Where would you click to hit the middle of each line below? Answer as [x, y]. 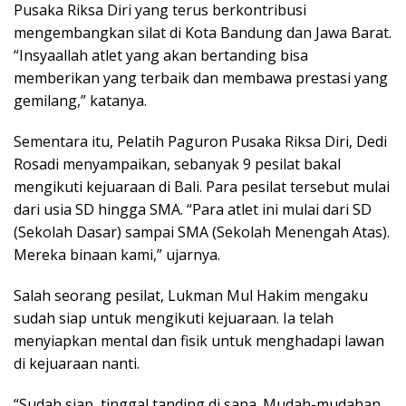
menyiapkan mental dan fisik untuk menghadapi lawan [199, 340]
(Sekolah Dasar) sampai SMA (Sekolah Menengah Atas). [202, 232]
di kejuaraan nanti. [77, 363]
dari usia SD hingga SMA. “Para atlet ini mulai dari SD [193, 209]
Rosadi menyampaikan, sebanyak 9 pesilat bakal [177, 164]
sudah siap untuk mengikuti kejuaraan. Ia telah [174, 318]
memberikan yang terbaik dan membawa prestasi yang [201, 77]
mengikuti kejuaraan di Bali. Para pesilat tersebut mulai [202, 186]
